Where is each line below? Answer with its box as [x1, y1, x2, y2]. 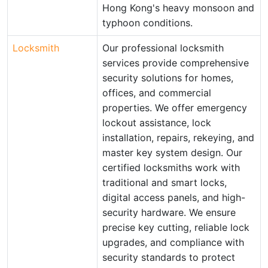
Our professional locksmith [102, 42, 224, 54]
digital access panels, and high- [102, 191, 245, 203]
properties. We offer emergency [102, 102, 247, 114]
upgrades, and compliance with [102, 236, 244, 248]
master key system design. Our [102, 147, 242, 159]
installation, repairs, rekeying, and [102, 132, 254, 144]
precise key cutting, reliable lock [102, 221, 249, 233]
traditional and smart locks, [102, 176, 227, 188]
